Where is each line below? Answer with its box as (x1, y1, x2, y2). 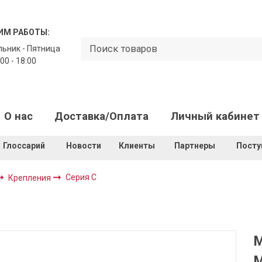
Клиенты (119, 140, 157, 150)
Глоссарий (3, 140, 45, 150)
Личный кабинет (170, 110, 260, 123)
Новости (66, 140, 101, 150)
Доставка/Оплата (54, 110, 149, 123)
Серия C (65, 173, 97, 182)
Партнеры (174, 140, 215, 150)
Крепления (8, 173, 53, 182)
